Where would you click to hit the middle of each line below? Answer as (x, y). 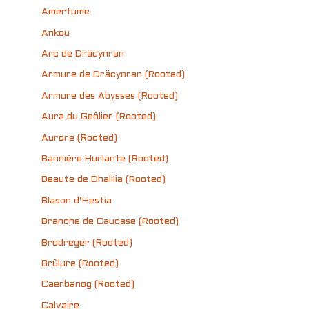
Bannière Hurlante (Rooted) (105, 159)
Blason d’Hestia (77, 201)
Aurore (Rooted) (79, 138)
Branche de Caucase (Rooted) (110, 222)
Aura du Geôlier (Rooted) (99, 117)
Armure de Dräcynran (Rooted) (113, 75)
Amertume (66, 12)
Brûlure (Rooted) (80, 264)
